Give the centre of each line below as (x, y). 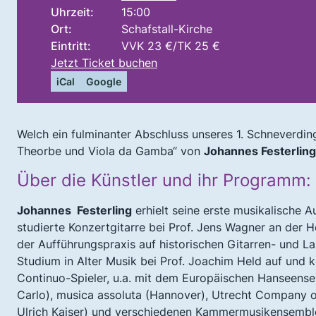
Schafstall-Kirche (167, 29)
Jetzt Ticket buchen (104, 62)
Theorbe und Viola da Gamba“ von (110, 151)
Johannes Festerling (74, 210)
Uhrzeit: (72, 12)
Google (104, 81)
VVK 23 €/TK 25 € (171, 45)
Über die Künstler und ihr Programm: (164, 180)
